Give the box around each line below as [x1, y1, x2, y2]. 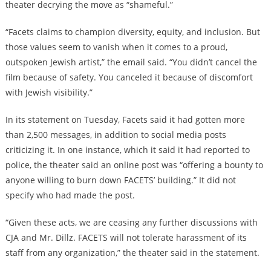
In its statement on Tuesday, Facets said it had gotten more [5, 113, 245, 125]
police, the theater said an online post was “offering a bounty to [5, 158, 263, 171]
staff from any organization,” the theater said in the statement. [5, 246, 260, 258]
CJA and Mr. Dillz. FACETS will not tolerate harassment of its [5, 231, 247, 243]
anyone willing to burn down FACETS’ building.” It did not [5, 174, 236, 186]
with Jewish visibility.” [5, 86, 93, 98]
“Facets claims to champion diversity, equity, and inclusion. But [5, 25, 260, 38]
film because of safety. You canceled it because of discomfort [5, 71, 253, 83]
